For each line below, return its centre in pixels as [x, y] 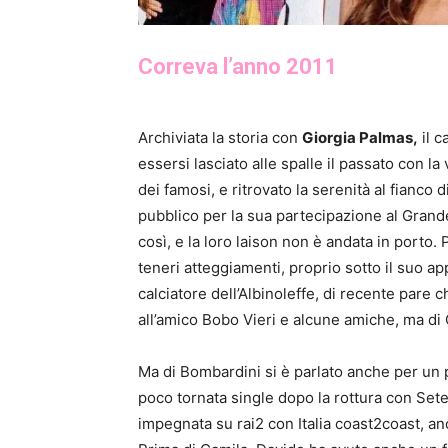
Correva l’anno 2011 [238, 66]
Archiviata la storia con [220, 137]
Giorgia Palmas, [360, 137]
